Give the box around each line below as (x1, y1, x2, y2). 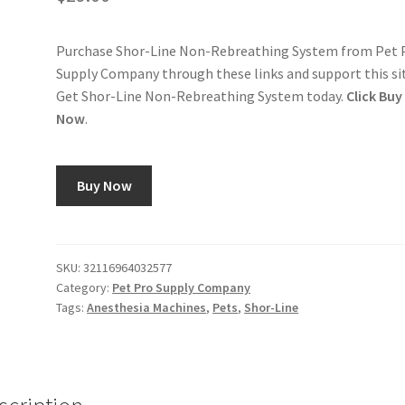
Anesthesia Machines (87, 298, 207, 316)
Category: (56, 278, 113, 296)
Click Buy (346, 87, 403, 106)
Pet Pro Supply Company (112, 278, 251, 296)
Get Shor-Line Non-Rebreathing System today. (56, 87, 347, 106)
